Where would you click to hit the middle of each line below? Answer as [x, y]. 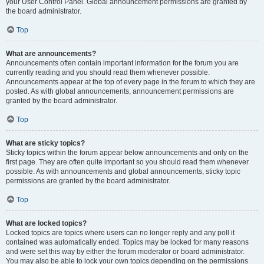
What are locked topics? [46, 223]
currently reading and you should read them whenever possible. [108, 72]
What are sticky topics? [45, 143]
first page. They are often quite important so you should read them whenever [127, 162]
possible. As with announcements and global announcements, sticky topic [123, 171]
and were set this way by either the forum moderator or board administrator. [125, 252]
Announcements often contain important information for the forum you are [122, 63]
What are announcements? [51, 54]
